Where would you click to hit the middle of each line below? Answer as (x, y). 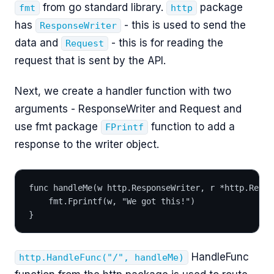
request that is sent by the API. (90, 60)
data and (38, 43)
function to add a (192, 127)
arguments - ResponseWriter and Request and (128, 109)
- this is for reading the (166, 43)
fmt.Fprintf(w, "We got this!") (122, 201)
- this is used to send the (184, 25)
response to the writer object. (87, 145)
